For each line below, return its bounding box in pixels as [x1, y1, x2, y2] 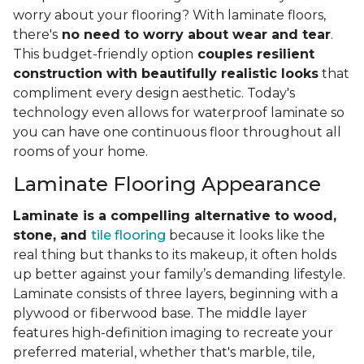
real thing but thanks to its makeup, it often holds [13, 247, 336, 263]
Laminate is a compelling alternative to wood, [13, 208, 336, 224]
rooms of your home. [13, 144, 148, 160]
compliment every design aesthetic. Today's [13, 85, 295, 102]
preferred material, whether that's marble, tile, [13, 344, 314, 361]
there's [13, 27, 58, 43]
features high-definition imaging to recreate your [13, 325, 333, 341]
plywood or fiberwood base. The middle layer [13, 305, 307, 322]
